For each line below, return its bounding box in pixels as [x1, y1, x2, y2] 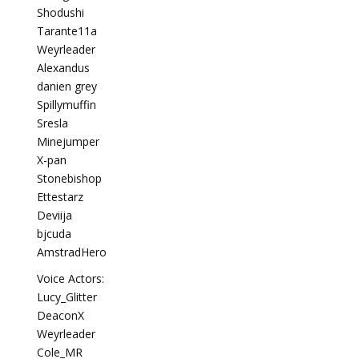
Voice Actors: [37, 271, 104, 286]
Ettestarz [37, 189, 83, 204]
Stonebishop [37, 171, 102, 186]
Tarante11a [37, 23, 97, 38]
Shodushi [37, 5, 84, 20]
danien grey [37, 79, 97, 94]
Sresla [37, 115, 68, 131]
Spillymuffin [37, 97, 96, 112]
